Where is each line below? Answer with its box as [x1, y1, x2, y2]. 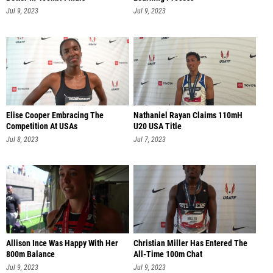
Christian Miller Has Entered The [133, 238, 247, 249]
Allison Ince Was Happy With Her [6, 238, 118, 249]
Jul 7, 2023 [133, 135, 166, 144]
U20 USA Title [133, 121, 182, 132]
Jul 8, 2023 [6, 135, 38, 144]
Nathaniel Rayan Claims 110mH [133, 110, 243, 121]
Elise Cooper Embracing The [6, 110, 104, 121]
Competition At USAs [6, 121, 77, 132]
